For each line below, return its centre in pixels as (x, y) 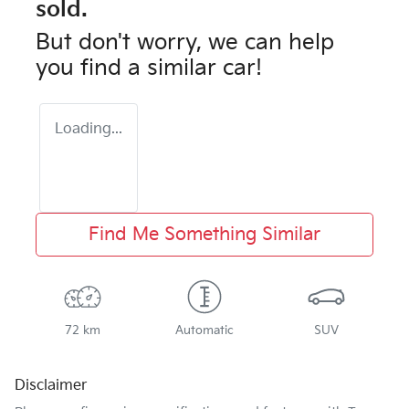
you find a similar (129, 68)
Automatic (204, 331)
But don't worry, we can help (185, 43)
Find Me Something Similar (204, 235)
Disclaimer (51, 386)
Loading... (89, 130)
